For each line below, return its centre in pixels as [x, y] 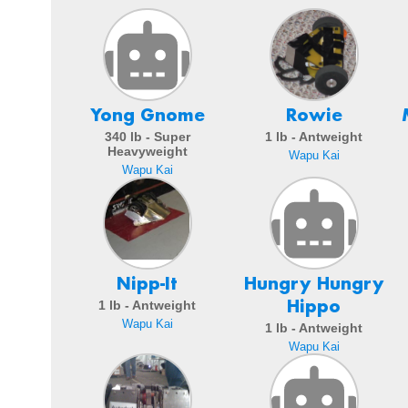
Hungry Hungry [314, 284]
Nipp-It [147, 284]
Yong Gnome [147, 115]
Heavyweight [147, 151]
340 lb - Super [147, 136]
